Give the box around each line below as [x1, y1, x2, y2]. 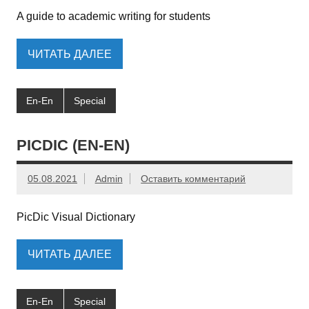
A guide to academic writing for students [17, 10, 210, 23]
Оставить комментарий [141, 173, 246, 185]
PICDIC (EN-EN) [17, 137, 130, 154]
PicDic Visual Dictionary [17, 210, 135, 223]
